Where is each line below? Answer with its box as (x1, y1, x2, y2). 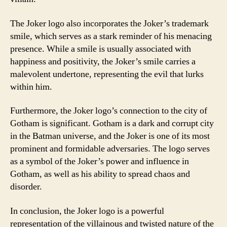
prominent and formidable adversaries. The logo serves (10, 143, 210, 155)
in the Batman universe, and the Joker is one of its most (10, 130, 210, 142)
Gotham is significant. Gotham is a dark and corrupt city (10, 118, 214, 129)
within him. (10, 81, 52, 93)
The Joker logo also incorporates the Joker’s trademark (10, 17, 209, 29)
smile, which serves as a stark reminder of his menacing (10, 30, 212, 42)
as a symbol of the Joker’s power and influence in (10, 156, 189, 167)
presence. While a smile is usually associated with (10, 43, 191, 55)
